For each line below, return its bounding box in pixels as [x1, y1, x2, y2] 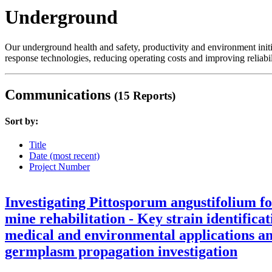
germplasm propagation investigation [5, 243, 237, 260]
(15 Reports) [114, 89, 175, 102]
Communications [5, 86, 114, 103]
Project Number [29, 161, 90, 172]
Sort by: [5, 116, 38, 127]
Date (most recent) [29, 151, 100, 161]
